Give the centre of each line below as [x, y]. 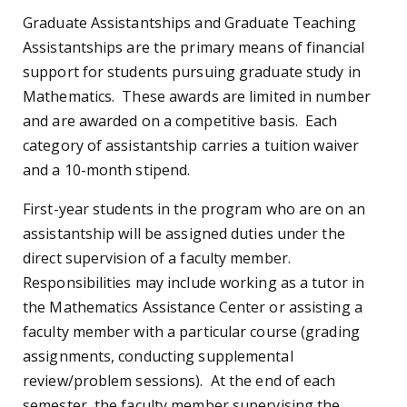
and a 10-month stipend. [109, 169]
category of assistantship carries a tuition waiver [191, 145]
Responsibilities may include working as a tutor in [194, 282]
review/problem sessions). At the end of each [179, 380]
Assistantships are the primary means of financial [194, 47]
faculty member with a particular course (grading [191, 331]
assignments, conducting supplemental [158, 356]
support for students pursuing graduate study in [192, 71]
